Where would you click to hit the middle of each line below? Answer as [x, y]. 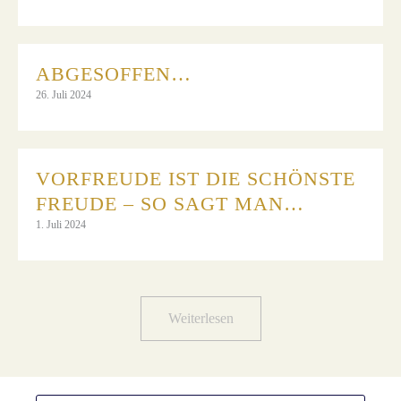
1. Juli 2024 [61, 224]
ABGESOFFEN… [114, 73]
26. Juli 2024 [64, 94]
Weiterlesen [200, 318]
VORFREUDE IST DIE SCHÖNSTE [196, 178]
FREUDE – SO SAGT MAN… [170, 203]
